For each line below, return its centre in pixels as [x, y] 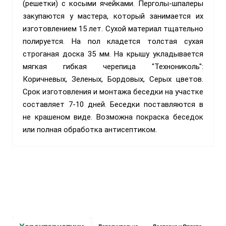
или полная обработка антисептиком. [90, 129]
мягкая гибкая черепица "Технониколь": [113, 66]
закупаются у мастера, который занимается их [113, 16]
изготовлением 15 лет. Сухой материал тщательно [113, 29]
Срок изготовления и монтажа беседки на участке [113, 92]
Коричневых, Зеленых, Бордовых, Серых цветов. [113, 79]
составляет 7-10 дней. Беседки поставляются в [113, 104]
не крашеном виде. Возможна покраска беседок [113, 117]
